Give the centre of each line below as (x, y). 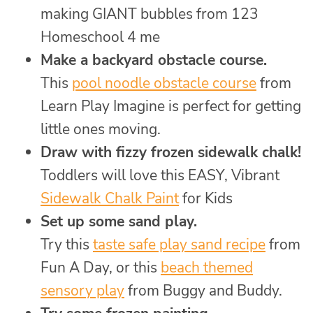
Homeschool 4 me (100, 37)
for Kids (206, 199)
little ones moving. (101, 130)
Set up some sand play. (119, 222)
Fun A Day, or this (101, 268)
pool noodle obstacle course (164, 83)
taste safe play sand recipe (179, 245)
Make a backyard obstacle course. (154, 60)
